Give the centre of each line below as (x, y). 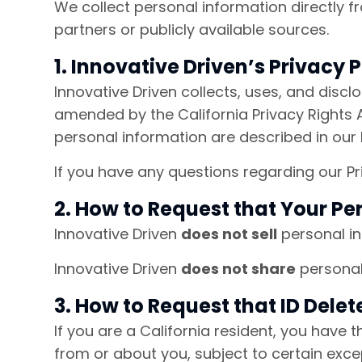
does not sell (229, 234)
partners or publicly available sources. (192, 29)
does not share (238, 269)
